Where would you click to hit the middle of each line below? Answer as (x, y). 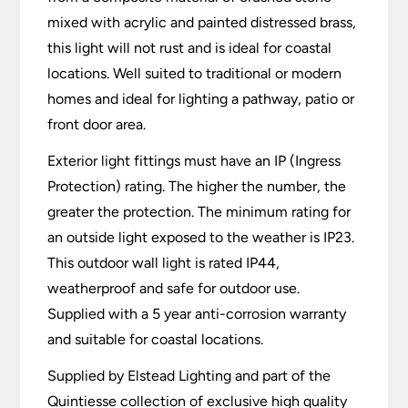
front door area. (97, 125)
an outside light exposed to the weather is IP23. (201, 238)
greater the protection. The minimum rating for (199, 212)
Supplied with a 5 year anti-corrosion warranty (197, 314)
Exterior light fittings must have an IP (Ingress (194, 161)
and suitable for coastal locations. (156, 340)
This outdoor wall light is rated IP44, (164, 263)
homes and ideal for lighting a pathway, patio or (201, 99)
